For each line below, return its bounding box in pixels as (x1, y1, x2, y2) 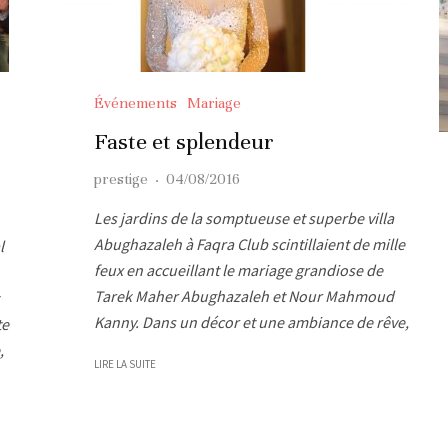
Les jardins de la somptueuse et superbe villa (94, 207, 394, 228)
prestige (94, 169, 148, 188)
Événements (94, 93, 177, 112)
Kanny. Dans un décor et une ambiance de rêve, (94, 311, 409, 332)
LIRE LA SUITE (94, 356, 156, 371)
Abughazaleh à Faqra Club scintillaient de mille (94, 233, 405, 254)
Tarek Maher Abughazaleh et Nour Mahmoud (94, 285, 394, 306)
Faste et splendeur (94, 127, 274, 155)
